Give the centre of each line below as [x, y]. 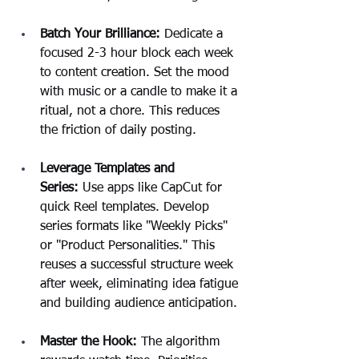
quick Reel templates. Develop [127, 207]
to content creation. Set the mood [137, 73]
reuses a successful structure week [139, 265]
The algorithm [180, 342]
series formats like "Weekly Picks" [136, 226]
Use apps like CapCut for [152, 188]
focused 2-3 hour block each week [139, 53]
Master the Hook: [89, 342]
